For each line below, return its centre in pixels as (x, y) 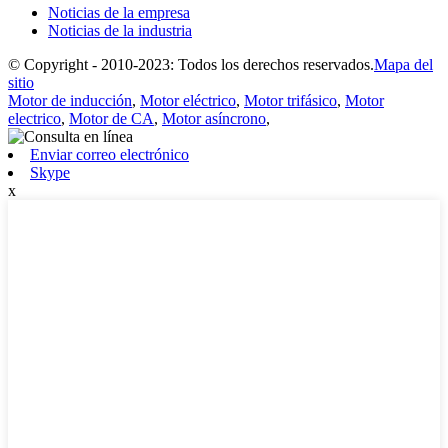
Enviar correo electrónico (109, 154)
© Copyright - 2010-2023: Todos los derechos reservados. (191, 64)
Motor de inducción (70, 100)
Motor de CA (111, 118)
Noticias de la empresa (119, 12)
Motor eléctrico (188, 100)
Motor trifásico (290, 100)
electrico (34, 118)
